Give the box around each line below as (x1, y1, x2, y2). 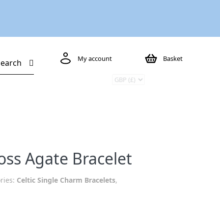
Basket (163, 54, 183, 63)
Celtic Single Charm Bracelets (17, 175, 115, 185)
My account (77, 54, 112, 63)
